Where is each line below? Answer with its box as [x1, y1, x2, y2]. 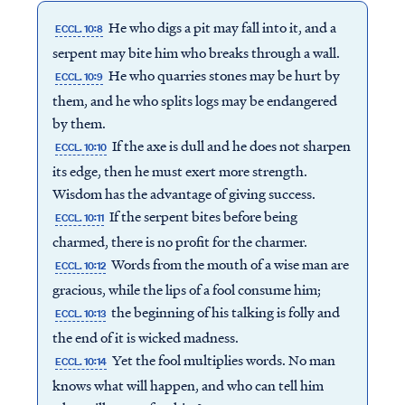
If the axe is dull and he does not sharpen [109, 136, 352, 156]
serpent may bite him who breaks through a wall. [52, 42, 340, 63]
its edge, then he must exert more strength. [52, 161, 307, 182]
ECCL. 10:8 [54, 22, 103, 37]
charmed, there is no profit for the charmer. [52, 231, 307, 252]
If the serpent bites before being [107, 206, 298, 227]
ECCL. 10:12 [54, 259, 106, 274]
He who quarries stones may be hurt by [106, 65, 341, 86]
